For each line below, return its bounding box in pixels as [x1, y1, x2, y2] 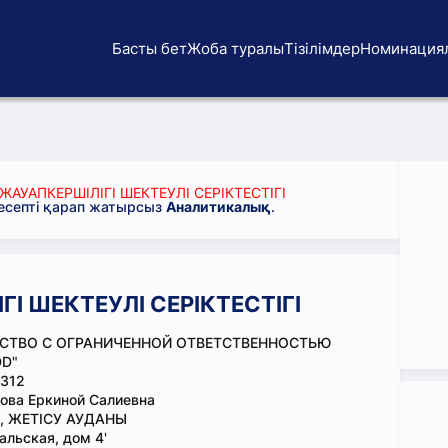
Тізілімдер [284, 38, 360, 58]
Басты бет [112, 38, 187, 58]
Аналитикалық [166, 198, 271, 215]
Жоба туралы [187, 38, 284, 58]
